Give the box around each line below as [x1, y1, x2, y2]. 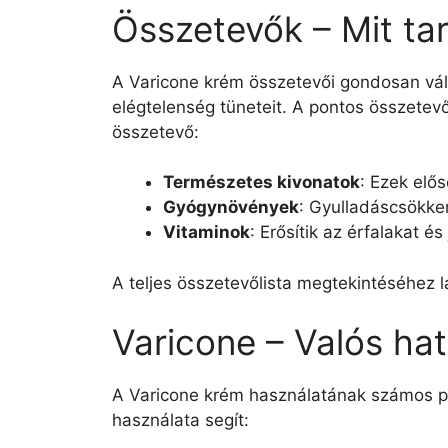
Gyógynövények [163, 197, 299, 217]
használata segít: [112, 410, 249, 430]
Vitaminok [163, 222, 250, 242]
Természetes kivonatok [163, 172, 360, 192]
